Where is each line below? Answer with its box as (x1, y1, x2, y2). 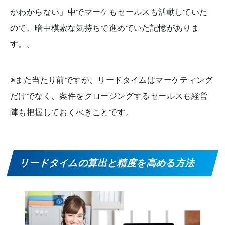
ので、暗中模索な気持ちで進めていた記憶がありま (10, 22, 200, 33)
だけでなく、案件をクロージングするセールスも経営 (10, 90, 208, 101)
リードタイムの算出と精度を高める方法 (19, 157, 197, 169)
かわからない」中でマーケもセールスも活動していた (10, 6, 208, 17)
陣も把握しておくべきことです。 (10, 106, 134, 117)
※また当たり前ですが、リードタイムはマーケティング (10, 74, 213, 85)
